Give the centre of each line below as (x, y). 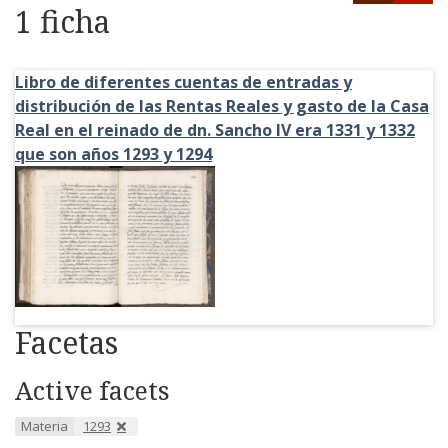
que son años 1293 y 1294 (113, 154)
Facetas (66, 342)
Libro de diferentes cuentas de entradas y (183, 82)
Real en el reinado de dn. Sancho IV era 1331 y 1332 (215, 130)
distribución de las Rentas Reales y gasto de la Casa (222, 106)
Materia (44, 426)
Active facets (92, 390)
